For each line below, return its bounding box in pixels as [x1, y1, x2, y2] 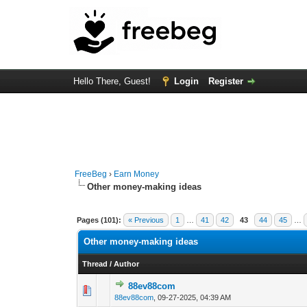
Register [208, 76, 243, 86]
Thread [82, 260, 108, 268]
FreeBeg [75, 169, 108, 179]
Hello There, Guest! [73, 76, 153, 86]
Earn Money [114, 169, 160, 179]
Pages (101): [77, 216, 122, 224]
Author [114, 260, 140, 268]
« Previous [128, 216, 164, 224]
